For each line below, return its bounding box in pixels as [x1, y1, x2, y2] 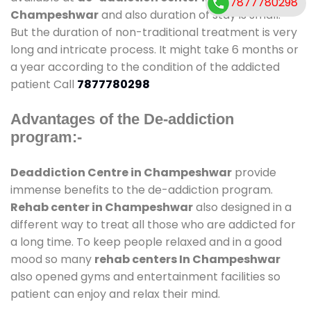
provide [232, 164, 276, 180]
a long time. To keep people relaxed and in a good [10, 233, 282, 250]
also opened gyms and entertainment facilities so [10, 268, 280, 285]
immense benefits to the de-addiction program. [10, 181, 273, 198]
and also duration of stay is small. [99, 6, 280, 23]
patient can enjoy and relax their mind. [10, 285, 220, 302]
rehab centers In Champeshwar [94, 251, 280, 267]
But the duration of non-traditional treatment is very [10, 24, 297, 40]
